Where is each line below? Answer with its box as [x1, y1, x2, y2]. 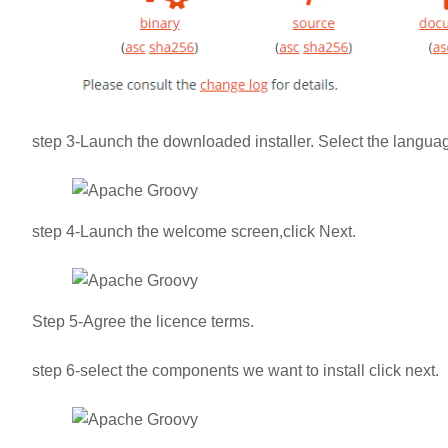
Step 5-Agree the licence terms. [32, 313, 254, 331]
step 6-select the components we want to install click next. [32, 362, 439, 380]
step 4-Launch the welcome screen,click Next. [32, 223, 356, 241]
